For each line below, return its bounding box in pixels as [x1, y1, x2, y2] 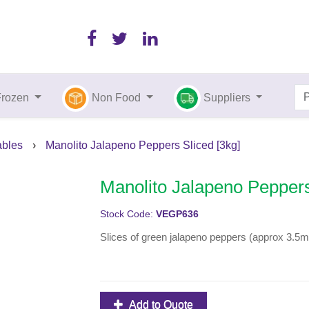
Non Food [92, 92, 141, 103]
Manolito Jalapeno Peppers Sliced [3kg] [46, 139, 240, 152]
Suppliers [203, 92, 253, 103]
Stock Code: [99, 209, 156, 220]
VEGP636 [155, 209, 199, 220]
